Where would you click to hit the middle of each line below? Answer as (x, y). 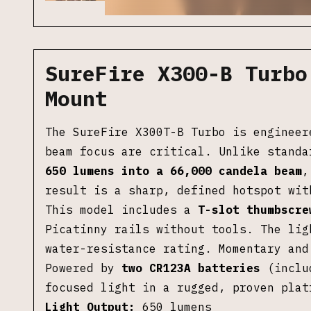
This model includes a (121, 210)
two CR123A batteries (191, 268)
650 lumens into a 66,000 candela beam (174, 171)
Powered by (83, 268)
